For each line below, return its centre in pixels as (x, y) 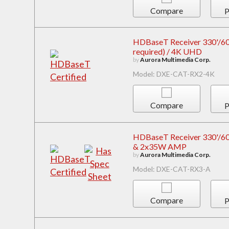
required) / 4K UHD (167, 51)
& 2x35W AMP (159, 146)
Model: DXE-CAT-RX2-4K (174, 74)
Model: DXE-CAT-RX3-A (171, 169)
